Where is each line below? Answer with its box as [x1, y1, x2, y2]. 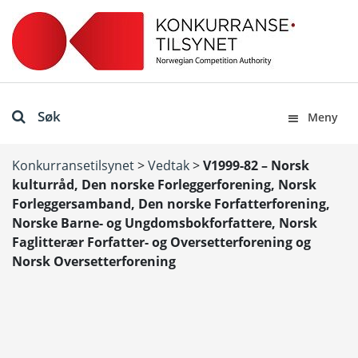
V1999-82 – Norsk [203, 157, 309, 174]
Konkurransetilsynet [12, 157, 134, 174]
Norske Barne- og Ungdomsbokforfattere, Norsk [12, 214, 317, 232]
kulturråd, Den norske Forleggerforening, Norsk [12, 176, 316, 193]
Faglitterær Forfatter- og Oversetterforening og [12, 233, 311, 251]
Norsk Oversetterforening [12, 253, 176, 270]
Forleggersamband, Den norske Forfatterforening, [12, 195, 330, 213]
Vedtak [148, 157, 189, 174]
